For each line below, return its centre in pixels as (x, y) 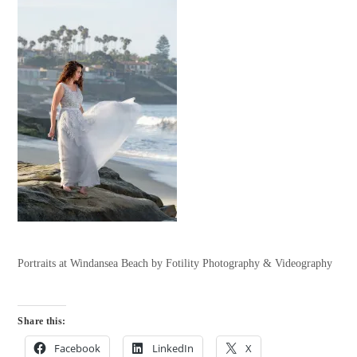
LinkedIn (173, 348)
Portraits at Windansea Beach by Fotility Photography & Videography (175, 263)
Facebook (78, 348)
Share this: (42, 321)
